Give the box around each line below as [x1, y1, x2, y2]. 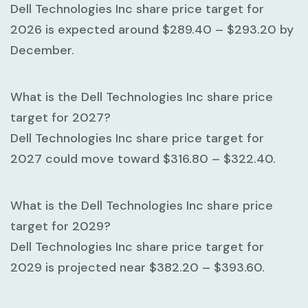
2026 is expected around [10, 21, 162, 38]
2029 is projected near [10, 258, 149, 276]
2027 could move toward [10, 150, 163, 167]
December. [10, 41, 74, 58]
